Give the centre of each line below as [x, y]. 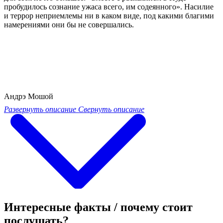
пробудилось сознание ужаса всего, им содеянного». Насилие [109, 6]
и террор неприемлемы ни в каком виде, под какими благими [109, 15]
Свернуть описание [111, 109]
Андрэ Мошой [29, 96]
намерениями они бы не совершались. [69, 24]
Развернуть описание [40, 109]
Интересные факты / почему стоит [98, 207]
